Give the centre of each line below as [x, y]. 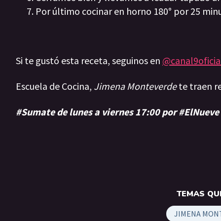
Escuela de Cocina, [55, 86]
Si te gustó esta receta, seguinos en [89, 61]
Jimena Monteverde [135, 86]
